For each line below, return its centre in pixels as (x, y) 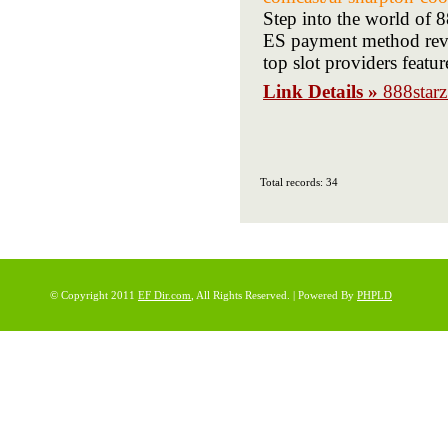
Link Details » (323, 91)
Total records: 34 (299, 182)
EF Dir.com (164, 295)
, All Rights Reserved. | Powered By (274, 295)
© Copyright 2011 (94, 295)
